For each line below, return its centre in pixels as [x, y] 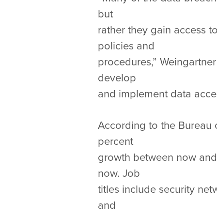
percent [117, 141]
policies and [128, 46]
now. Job [120, 173]
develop [118, 78]
